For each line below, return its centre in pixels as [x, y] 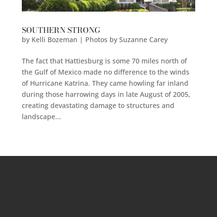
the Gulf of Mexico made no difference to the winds [105, 72]
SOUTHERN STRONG [61, 30]
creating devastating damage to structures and [98, 105]
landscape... [41, 116]
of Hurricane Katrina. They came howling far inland [105, 83]
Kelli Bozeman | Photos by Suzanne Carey [99, 39]
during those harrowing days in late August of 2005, [106, 94]
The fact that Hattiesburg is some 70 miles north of [104, 61]
